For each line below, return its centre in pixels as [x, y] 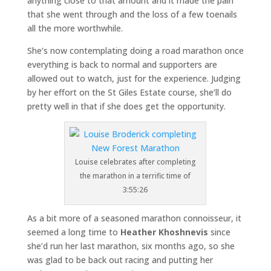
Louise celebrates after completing [135, 162]
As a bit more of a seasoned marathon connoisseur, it [134, 218]
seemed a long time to [73, 232]
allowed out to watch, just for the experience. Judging [134, 78]
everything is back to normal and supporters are [122, 64]
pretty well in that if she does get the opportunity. [126, 106]
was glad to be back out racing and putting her [120, 260]
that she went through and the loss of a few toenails [132, 14]
